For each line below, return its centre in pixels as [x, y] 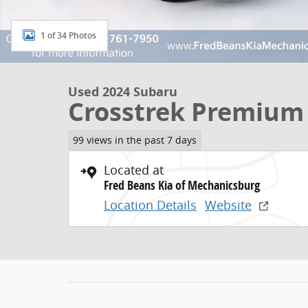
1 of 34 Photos [68, 35]
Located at [134, 169]
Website [228, 205]
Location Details [150, 205]
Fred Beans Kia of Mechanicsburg [182, 185]
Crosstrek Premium [186, 112]
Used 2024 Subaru [123, 92]
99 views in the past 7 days [134, 140]
